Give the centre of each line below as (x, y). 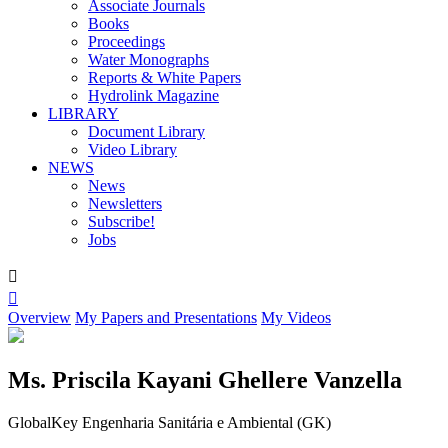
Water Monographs (148, 59)
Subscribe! (121, 221)
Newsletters (125, 203)
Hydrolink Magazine (153, 95)
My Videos (296, 317)
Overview (39, 317)
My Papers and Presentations (166, 317)
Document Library (146, 131)
